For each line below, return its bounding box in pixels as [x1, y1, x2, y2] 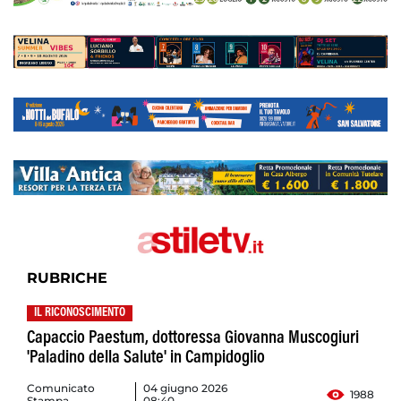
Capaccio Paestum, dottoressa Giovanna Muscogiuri [27, 329, 359, 348]
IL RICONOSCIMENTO [34, 307, 125, 320]
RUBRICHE [27, 269, 107, 287]
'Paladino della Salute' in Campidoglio [27, 349, 265, 368]
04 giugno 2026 [143, 381, 228, 396]
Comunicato [27, 381, 95, 396]
